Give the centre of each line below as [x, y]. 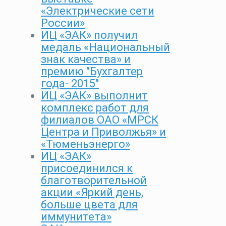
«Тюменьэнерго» [86, 144]
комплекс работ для [95, 108]
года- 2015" [70, 84]
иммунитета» [76, 217]
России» [63, 23]
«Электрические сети [98, 11]
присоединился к [87, 168]
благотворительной [94, 181]
